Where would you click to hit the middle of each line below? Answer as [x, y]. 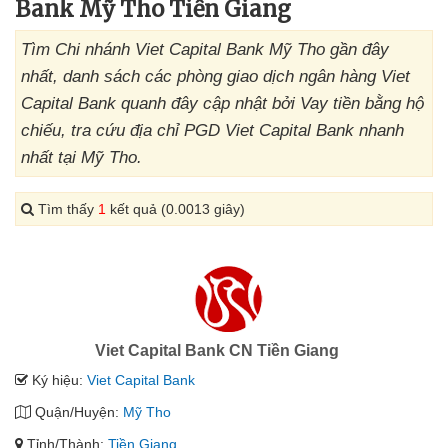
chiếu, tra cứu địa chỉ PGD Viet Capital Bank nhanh [212, 130]
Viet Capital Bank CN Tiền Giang [216, 350]
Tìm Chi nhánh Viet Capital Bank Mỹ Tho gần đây [205, 49]
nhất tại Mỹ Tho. [81, 157]
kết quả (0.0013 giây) [175, 209]
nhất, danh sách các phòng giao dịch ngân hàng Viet [215, 76]
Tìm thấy [66, 209]
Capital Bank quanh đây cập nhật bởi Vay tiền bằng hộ [222, 103]
